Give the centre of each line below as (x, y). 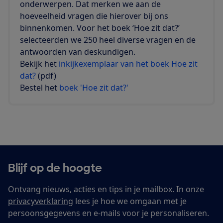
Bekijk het (39, 64)
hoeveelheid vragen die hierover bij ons (94, 16)
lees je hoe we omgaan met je (130, 201)
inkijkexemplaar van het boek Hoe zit (128, 64)
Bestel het (40, 88)
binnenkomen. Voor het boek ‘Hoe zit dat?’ (100, 28)
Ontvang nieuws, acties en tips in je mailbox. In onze (106, 189)
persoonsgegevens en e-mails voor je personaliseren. (109, 213)
